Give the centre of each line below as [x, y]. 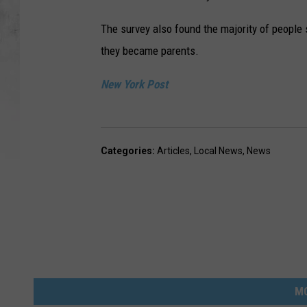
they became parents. [150, 50]
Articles [173, 150]
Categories [126, 150]
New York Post [134, 84]
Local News [218, 150]
